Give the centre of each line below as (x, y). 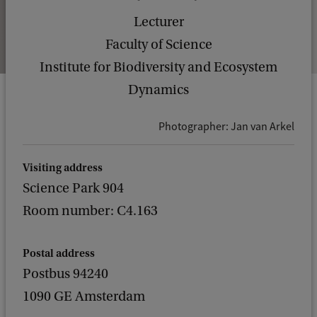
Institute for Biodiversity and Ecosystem (158, 67)
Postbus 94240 (65, 274)
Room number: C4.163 (90, 211)
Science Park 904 (73, 188)
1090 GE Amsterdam (84, 296)
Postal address (59, 253)
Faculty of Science (158, 45)
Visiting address (63, 168)
